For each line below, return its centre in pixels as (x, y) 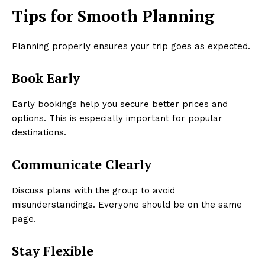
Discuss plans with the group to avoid (93, 191)
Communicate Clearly (82, 164)
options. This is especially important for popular (117, 119)
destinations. (39, 133)
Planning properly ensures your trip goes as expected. (131, 46)
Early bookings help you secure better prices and (120, 104)
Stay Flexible (53, 251)
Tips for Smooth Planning (113, 16)
